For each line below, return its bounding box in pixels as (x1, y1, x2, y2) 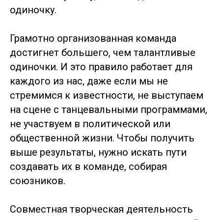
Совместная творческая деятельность (10, 203, 193, 215)
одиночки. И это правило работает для (10, 61, 192, 73)
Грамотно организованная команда (10, 32, 176, 44)
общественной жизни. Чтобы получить (10, 132, 194, 144)
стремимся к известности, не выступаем (10, 89, 203, 101)
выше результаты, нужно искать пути (10, 146, 187, 158)
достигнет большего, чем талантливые (10, 47, 195, 58)
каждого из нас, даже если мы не (10, 75, 168, 87)
